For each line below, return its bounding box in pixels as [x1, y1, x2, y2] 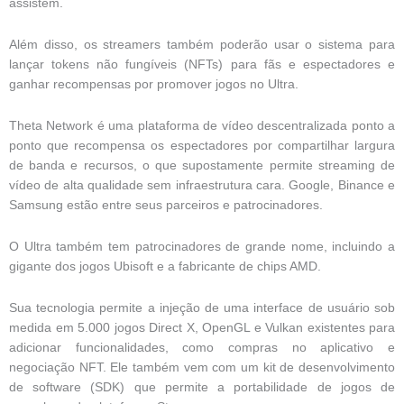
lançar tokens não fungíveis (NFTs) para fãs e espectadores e [9, 57, 395, 71]
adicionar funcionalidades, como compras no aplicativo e [9, 340, 395, 354]
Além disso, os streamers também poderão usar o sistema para [9, 37, 395, 51]
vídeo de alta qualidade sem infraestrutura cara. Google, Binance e [9, 178, 395, 192]
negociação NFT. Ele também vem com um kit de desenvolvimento [9, 360, 395, 374]
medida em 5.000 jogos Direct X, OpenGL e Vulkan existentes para [9, 320, 395, 335]
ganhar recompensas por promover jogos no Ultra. [9, 77, 298, 91]
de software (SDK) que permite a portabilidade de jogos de [9, 380, 395, 394]
